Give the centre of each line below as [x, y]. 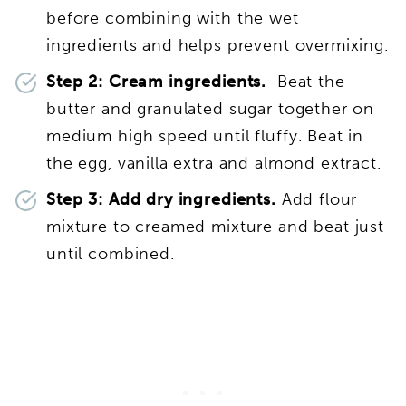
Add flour [319, 199]
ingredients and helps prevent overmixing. [217, 45]
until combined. [111, 253]
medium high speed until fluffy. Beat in [205, 135]
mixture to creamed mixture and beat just [216, 226]
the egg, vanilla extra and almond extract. [214, 163]
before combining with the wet [173, 18]
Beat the [311, 81]
